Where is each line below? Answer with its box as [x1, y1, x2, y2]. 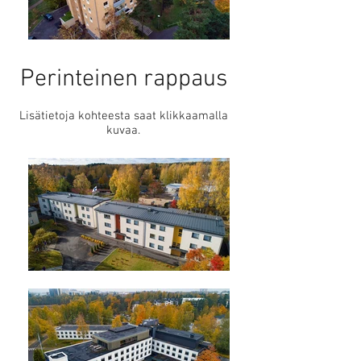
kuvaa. [106, 123, 140, 138]
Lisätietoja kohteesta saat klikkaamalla [19, 109, 228, 123]
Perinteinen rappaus [19, 64, 227, 94]
